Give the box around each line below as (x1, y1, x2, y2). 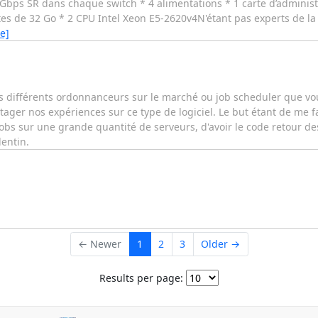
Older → (201, 237, 240, 251)
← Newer (78, 237, 121, 251)
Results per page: (99, 270, 183, 285)
